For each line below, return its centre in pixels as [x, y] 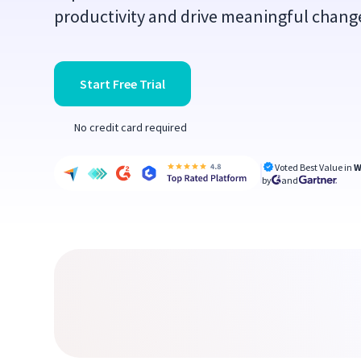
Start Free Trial [123, 84]
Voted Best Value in [315, 167]
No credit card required [131, 127]
